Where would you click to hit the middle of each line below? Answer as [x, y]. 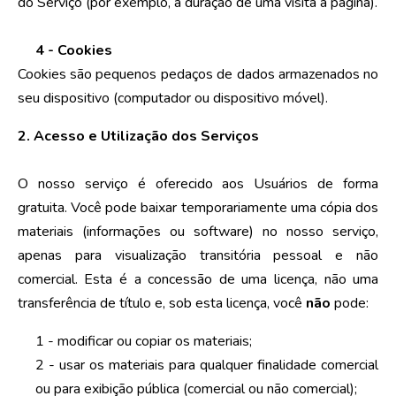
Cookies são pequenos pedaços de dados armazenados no [198, 74]
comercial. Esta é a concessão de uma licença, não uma [198, 279]
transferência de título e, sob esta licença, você [161, 303]
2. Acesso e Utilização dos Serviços [138, 136]
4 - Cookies [73, 50]
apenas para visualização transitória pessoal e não [198, 255]
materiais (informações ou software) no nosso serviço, [198, 231]
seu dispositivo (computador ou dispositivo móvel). [172, 98]
